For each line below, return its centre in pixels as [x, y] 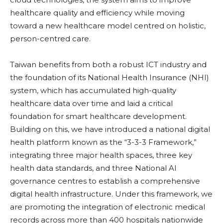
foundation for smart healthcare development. [98, 116]
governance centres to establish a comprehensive [105, 181]
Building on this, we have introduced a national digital [110, 129]
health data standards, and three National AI [93, 168]
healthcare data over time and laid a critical [91, 104]
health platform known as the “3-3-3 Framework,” [103, 142]
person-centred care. [50, 39]
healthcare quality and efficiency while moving [97, 13]
